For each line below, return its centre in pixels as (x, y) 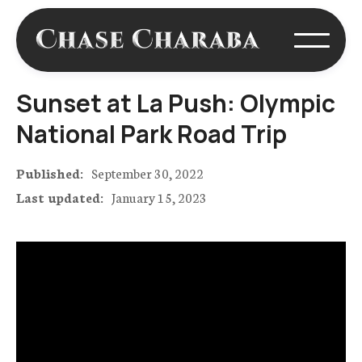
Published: (50, 173)
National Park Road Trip (152, 134)
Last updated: (60, 197)
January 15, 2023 (159, 197)
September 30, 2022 (147, 173)
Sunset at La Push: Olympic (176, 103)
